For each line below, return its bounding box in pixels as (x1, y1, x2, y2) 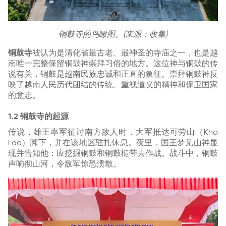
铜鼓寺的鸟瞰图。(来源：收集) (59, 30, 167, 39)
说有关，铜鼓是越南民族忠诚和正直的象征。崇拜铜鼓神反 (8, 70, 218, 79)
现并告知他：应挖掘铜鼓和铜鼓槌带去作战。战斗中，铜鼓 (8, 149, 218, 158)
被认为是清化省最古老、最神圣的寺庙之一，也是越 (32, 49, 218, 58)
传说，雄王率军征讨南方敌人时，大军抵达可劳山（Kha (8, 128, 218, 137)
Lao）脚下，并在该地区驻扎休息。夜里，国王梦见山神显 (8, 139, 218, 147)
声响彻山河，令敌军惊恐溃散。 (8, 160, 121, 168)
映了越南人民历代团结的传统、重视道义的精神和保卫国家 (8, 81, 218, 89)
